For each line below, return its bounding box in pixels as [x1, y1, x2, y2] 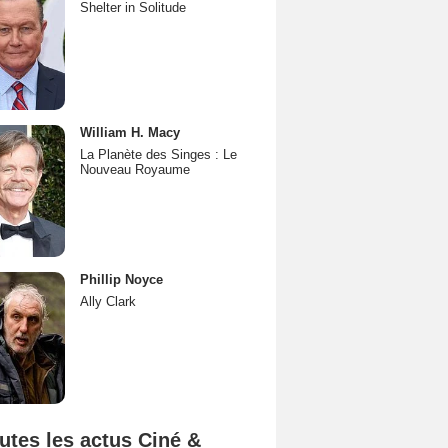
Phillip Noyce [80, 272, 163, 287]
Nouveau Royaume [80, 162, 190, 177]
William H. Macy [80, 125, 180, 140]
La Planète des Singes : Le [80, 147, 237, 162]
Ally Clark [80, 294, 136, 309]
